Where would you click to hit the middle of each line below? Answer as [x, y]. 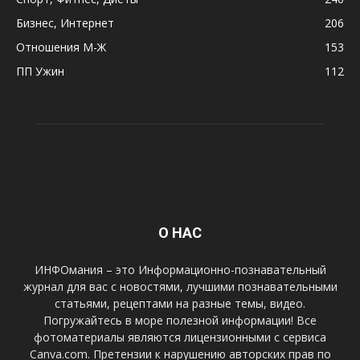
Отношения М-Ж [61, 47]
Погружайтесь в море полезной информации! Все [180, 321]
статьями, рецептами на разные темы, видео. [180, 304]
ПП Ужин [40, 72]
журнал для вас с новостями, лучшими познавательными [180, 287]
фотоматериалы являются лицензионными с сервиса [180, 337]
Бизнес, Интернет [65, 23]
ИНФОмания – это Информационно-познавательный [180, 270]
